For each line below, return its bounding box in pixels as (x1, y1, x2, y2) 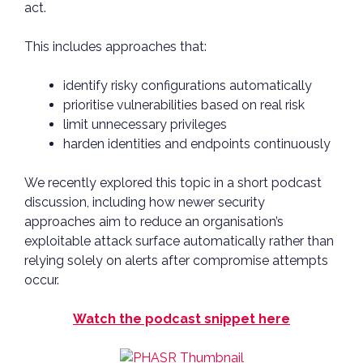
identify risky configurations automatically (63, 78, 315, 94)
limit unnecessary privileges (63, 117, 230, 133)
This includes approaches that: (24, 39, 210, 55)
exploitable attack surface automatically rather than (24, 233, 334, 250)
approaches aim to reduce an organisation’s (24, 214, 284, 230)
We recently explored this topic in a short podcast (24, 175, 322, 191)
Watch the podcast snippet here (73, 311, 290, 327)
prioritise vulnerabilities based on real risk (63, 97, 308, 113)
